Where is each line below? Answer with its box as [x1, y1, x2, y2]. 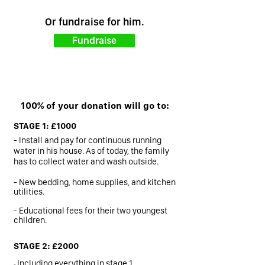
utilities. [14, 186, 46, 197]
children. [14, 215, 47, 225]
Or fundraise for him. [45, 15, 144, 28]
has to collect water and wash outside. [14, 156, 159, 167]
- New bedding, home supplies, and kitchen [14, 177, 176, 188]
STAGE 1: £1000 [14, 121, 76, 131]
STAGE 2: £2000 [14, 241, 79, 251]
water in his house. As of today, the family [14, 146, 169, 156]
